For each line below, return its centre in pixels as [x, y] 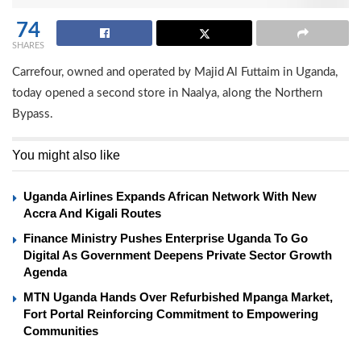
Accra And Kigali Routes [92, 213]
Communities [61, 330]
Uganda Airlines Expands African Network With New [170, 196]
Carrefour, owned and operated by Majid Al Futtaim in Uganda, [175, 72]
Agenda [45, 272]
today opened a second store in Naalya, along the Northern [167, 93]
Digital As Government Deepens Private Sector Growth [178, 255]
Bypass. [33, 114]
